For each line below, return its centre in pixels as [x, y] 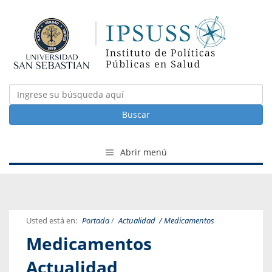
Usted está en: [52, 221]
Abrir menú [142, 152]
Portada [95, 221]
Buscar [136, 114]
